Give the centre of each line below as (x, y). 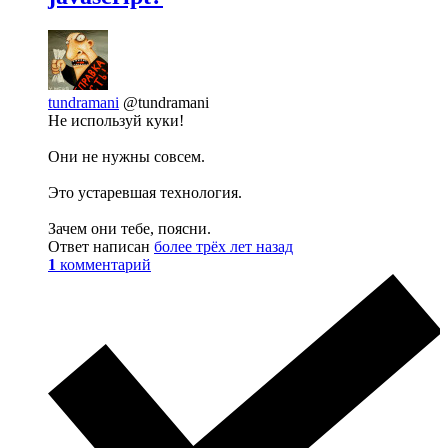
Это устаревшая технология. (145, 193)
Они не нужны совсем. (126, 157)
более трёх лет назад (223, 247)
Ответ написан (101, 247)
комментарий (105, 265)
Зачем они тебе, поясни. (129, 229)
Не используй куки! (116, 121)
